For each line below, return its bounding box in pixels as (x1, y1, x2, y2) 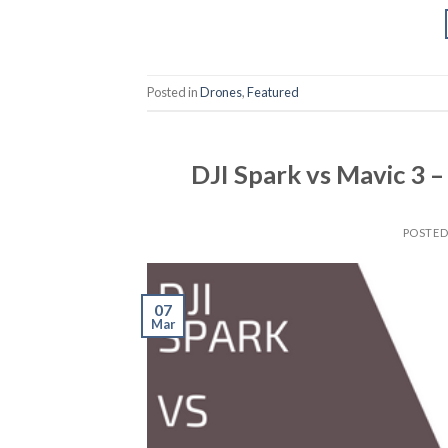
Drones (200, 83, 242, 100)
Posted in (147, 83, 200, 100)
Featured (247, 83, 299, 100)
